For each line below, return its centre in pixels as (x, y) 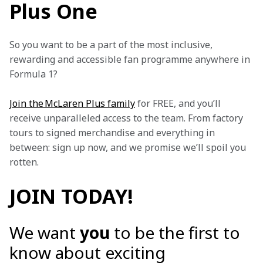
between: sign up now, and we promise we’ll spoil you (129, 147)
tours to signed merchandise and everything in (113, 133)
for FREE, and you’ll (179, 103)
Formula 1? (33, 74)
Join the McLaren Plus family (72, 103)
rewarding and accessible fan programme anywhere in (131, 59)
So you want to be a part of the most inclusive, (112, 45)
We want (45, 232)
